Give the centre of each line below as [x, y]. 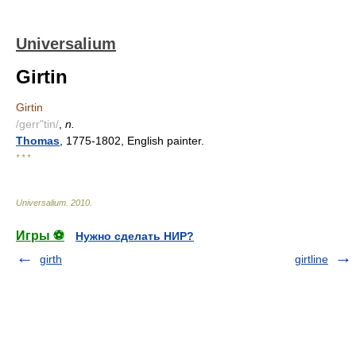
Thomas [38, 141]
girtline [311, 259]
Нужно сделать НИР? [135, 236]
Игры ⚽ [40, 236]
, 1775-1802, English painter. [132, 141]
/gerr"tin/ [37, 124]
